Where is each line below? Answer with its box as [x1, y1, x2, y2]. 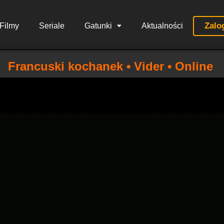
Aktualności [141, 21, 183, 30]
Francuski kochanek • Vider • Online [8, 59, 213, 73]
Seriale [38, 21, 64, 30]
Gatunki [84, 21, 112, 30]
